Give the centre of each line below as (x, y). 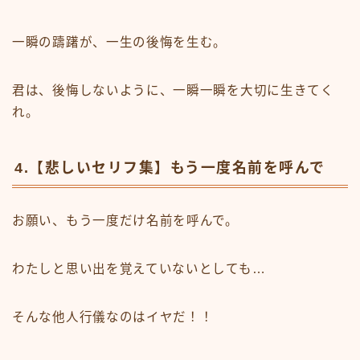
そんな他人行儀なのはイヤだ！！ (113, 317)
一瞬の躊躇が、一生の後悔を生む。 (120, 43)
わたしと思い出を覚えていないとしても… (139, 269)
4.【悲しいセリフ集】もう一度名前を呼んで (170, 168)
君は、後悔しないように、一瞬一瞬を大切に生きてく (173, 91)
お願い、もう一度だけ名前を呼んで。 (125, 221)
